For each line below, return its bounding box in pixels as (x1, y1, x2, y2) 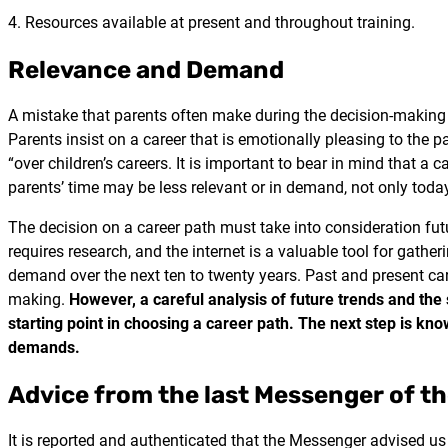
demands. (8, 338, 80, 358)
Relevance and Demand (8, 54, 284, 84)
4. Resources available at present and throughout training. (8, 12, 415, 32)
